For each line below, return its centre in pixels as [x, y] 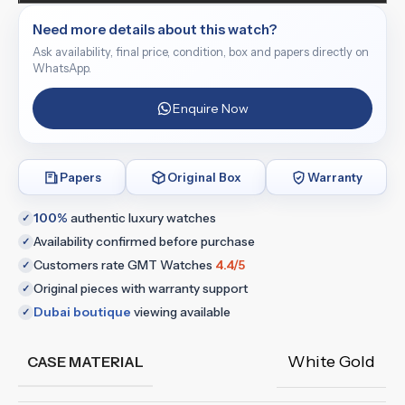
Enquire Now [210, 108]
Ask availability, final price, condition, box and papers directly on [201, 52]
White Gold [331, 362]
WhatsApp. [62, 68]
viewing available [181, 312]
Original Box [204, 177]
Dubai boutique [82, 312]
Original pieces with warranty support [141, 288]
